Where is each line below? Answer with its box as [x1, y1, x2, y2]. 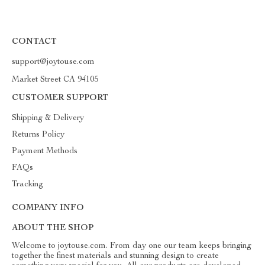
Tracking [12, 180, 43, 189]
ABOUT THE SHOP [12, 224, 93, 232]
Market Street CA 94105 [12, 76, 98, 84]
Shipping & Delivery [12, 114, 84, 122]
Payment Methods [12, 147, 77, 156]
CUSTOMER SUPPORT [12, 94, 108, 102]
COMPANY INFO [12, 204, 84, 212]
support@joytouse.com [12, 58, 95, 66]
